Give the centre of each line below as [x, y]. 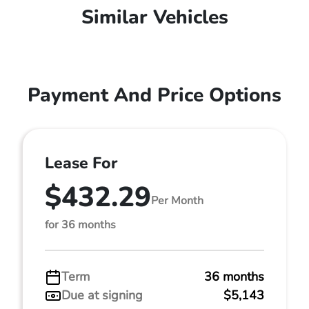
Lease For [81, 163]
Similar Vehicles [154, 17]
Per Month [177, 200]
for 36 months [80, 225]
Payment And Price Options [154, 95]
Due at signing [102, 295]
